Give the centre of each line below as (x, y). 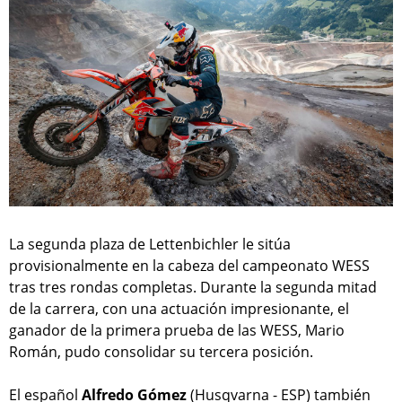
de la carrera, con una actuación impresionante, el (179, 308)
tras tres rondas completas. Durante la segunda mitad (193, 287)
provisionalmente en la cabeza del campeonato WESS (189, 265)
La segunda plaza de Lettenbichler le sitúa (150, 244)
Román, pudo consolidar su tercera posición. (161, 351)
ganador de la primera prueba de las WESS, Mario (177, 330)
